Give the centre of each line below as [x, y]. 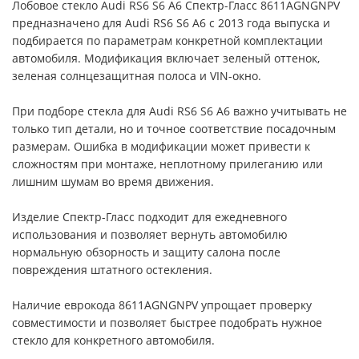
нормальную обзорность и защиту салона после [146, 252]
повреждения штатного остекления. [112, 270]
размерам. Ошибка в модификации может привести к [161, 146]
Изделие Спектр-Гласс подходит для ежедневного [149, 217]
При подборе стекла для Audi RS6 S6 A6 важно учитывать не [179, 111]
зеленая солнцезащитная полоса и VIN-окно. [137, 76]
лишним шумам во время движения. [113, 182]
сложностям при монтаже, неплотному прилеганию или [167, 164]
